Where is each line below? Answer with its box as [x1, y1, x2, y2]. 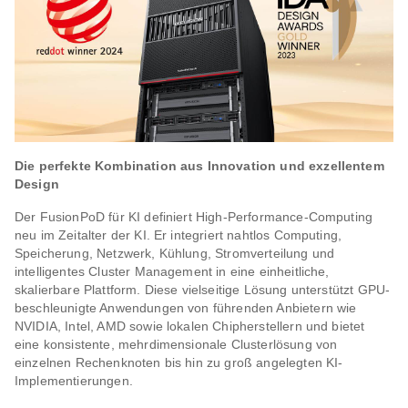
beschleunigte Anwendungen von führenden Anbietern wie [15, 301, 357, 315]
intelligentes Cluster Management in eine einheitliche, [15, 264, 330, 279]
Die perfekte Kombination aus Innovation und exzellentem [15, 158, 384, 173]
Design [15, 177, 59, 191]
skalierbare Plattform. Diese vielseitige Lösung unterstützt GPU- [15, 282, 391, 297]
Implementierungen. [15, 373, 133, 388]
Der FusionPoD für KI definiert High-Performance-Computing [15, 209, 373, 224]
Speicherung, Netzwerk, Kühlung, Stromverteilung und [15, 246, 335, 260]
